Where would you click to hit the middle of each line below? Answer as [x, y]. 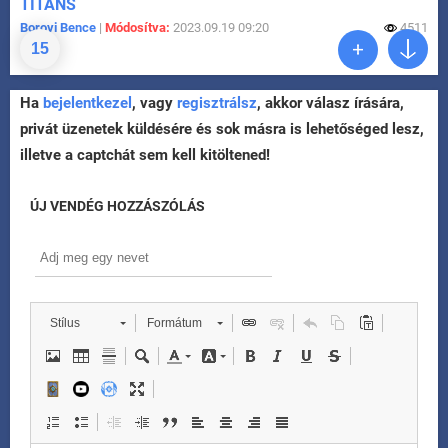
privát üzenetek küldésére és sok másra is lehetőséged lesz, [222, 129]
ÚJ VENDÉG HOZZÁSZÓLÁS [117, 206]
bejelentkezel [87, 103]
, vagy [154, 103]
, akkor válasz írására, [330, 103]
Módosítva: [137, 28]
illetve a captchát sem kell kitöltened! [145, 155]
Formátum [174, 323]
